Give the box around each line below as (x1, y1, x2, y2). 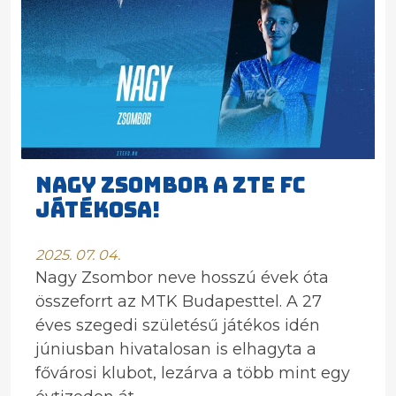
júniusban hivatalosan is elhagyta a (35, 339, 316, 359)
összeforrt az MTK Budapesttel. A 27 (35, 292, 322, 311)
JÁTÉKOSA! (35, 196, 161, 224)
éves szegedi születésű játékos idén (35, 316, 320, 335)
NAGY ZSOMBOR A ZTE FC (35, 171, 306, 199)
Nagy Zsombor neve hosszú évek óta (35, 268, 329, 287)
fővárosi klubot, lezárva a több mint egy (35, 363, 350, 383)
